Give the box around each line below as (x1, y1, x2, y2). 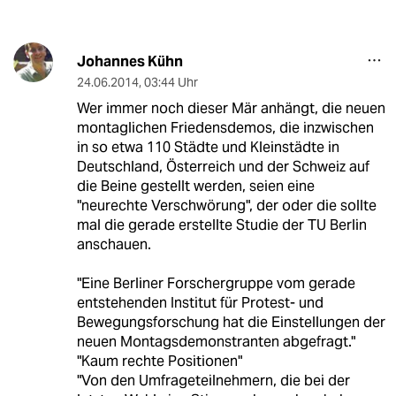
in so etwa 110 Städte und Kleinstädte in (76, 137, 339, 156)
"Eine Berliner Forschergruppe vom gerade (76, 273, 355, 293)
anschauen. (76, 234, 151, 254)
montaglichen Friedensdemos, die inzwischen (76, 118, 374, 137)
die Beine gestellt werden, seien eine (76, 176, 315, 195)
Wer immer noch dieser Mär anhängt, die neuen (76, 98, 385, 118)
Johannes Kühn (76, 51, 183, 71)
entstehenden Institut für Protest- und (76, 293, 324, 312)
